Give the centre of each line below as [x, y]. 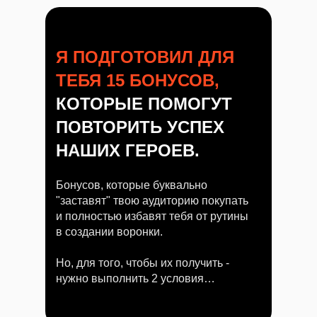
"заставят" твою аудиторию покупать [152, 201]
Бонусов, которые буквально [132, 185]
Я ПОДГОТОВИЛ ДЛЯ [145, 57]
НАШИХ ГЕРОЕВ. [128, 150]
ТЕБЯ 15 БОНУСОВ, [138, 80]
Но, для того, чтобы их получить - [143, 263]
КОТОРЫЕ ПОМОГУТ [144, 104]
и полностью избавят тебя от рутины [152, 216]
